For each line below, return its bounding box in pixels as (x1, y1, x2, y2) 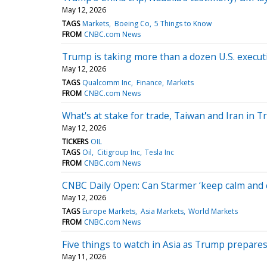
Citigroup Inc (97, 147, 140, 157)
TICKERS (62, 136, 88, 147)
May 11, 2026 (62, 251, 106, 262)
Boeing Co (114, 18, 150, 29)
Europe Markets (82, 206, 136, 216)
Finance (136, 77, 162, 88)
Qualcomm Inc (82, 77, 132, 88)
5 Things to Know (154, 18, 212, 29)
